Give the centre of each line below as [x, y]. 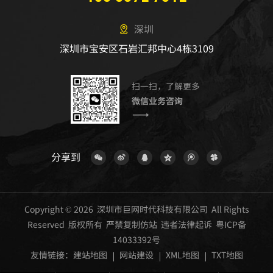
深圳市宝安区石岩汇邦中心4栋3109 [136, 48]
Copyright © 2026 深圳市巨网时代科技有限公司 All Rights [136, 209]
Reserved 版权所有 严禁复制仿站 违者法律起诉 [121, 225]
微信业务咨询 [157, 101]
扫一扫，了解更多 [166, 86]
